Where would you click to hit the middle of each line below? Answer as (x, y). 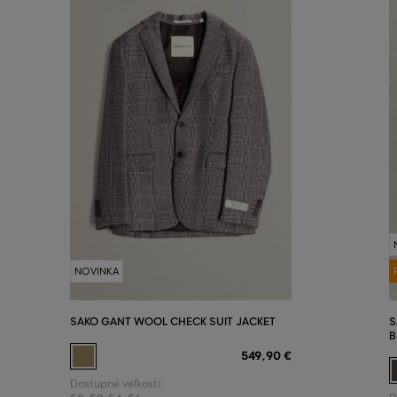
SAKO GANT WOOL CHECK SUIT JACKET (173, 321)
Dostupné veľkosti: (117, 383)
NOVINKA (97, 271)
